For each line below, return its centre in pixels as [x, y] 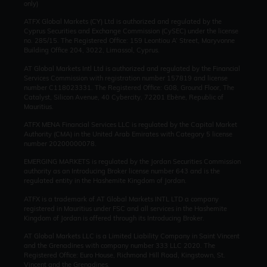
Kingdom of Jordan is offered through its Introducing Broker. [114, 218]
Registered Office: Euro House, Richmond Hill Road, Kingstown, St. [125, 255]
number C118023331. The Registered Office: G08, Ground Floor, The [129, 87]
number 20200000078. [60, 143]
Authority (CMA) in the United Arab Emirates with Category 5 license [128, 134]
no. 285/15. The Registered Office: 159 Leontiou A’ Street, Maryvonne [129, 41]
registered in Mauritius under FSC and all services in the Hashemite [125, 208]
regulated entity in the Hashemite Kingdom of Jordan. [105, 181]
